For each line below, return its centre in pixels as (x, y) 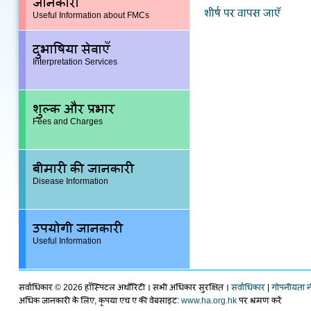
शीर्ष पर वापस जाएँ (242, 13)
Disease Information (70, 181)
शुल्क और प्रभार (74, 109)
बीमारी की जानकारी (83, 168)
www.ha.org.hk (209, 301)
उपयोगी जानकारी (78, 228)
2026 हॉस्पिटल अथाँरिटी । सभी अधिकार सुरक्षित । (147, 287)
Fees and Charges (68, 121)
